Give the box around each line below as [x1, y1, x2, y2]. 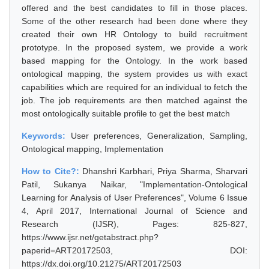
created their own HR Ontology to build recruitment [22, 29, 247, 39]
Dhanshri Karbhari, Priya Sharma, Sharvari [82, 166, 248, 176]
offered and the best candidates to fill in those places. [22, 3, 247, 13]
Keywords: [22, 131, 71, 141]
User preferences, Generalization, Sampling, [70, 131, 247, 141]
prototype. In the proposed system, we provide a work [22, 43, 247, 52]
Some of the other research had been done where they [22, 16, 247, 26]
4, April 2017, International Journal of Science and [22, 206, 247, 216]
